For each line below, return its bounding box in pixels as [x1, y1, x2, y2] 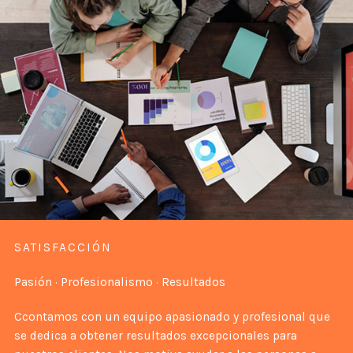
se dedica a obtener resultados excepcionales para [13, 328, 297, 343]
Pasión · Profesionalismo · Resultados [13, 274, 225, 289]
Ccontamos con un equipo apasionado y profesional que [13, 309, 330, 324]
